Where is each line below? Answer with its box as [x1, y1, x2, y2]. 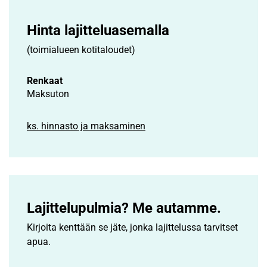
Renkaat [27, 74, 63, 86]
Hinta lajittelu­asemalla [27, 21, 169, 39]
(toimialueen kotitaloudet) [27, 44, 135, 55]
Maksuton [27, 88, 69, 100]
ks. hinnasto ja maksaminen [27, 120, 145, 132]
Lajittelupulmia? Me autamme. [27, 199, 221, 216]
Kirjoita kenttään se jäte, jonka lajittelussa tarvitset [27, 221, 238, 233]
